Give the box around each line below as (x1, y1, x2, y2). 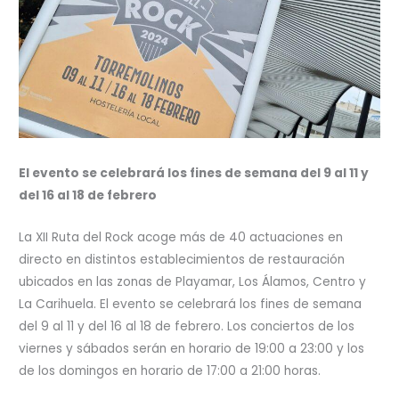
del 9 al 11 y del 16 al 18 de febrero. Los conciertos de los (19, 317, 355, 335)
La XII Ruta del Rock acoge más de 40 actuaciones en (19, 228, 344, 246)
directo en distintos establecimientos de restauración (19, 250, 346, 268)
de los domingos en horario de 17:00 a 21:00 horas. (19, 362, 322, 379)
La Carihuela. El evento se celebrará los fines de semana (19, 295, 362, 313)
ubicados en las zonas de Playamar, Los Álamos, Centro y (19, 273, 367, 290)
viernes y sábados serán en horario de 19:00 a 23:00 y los (19, 339, 365, 357)
